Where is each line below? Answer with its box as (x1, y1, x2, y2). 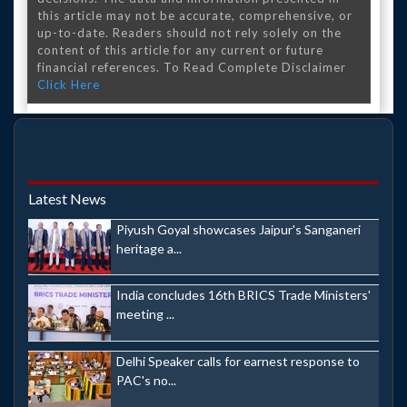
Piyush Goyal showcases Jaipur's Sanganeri (116, 221, 361, 237)
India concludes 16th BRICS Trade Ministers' (116, 287, 371, 303)
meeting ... (116, 306, 174, 323)
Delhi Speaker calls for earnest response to (116, 352, 360, 369)
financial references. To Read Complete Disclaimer (37, 59, 346, 74)
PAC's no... (116, 372, 176, 388)
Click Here (37, 76, 100, 92)
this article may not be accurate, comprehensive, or (37, 7, 352, 23)
